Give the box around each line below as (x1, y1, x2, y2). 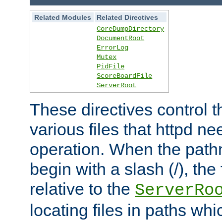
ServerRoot (97, 81, 137, 90)
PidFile (97, 62, 125, 71)
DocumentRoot (97, 34, 145, 43)
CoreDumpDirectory (97, 25, 165, 33)
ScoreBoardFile (97, 72, 153, 80)
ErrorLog (97, 44, 129, 52)
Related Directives (97, 13, 159, 22)
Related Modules (34, 13, 92, 22)
